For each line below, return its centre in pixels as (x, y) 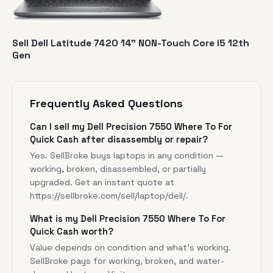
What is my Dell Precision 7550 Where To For (128, 218)
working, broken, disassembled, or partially (118, 168)
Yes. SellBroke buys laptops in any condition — (127, 155)
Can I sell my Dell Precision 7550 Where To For (131, 126)
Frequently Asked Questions (106, 103)
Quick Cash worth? (72, 231)
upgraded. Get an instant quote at (102, 182)
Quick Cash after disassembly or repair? (119, 139)
